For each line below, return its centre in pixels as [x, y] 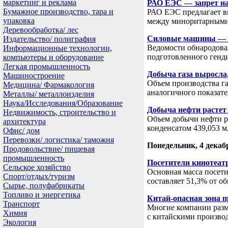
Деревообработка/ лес [41, 30]
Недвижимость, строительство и [60, 112]
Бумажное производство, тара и [58, 11]
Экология [20, 222]
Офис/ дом [21, 131]
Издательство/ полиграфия [49, 39]
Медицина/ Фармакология [49, 85]
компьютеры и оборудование [53, 57]
